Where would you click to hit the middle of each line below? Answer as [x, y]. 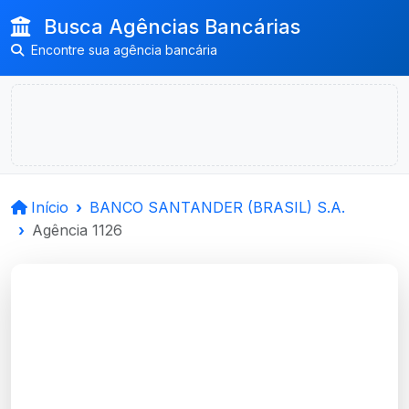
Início [50, 207]
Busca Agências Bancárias [169, 26]
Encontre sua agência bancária [122, 50]
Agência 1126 [77, 230]
